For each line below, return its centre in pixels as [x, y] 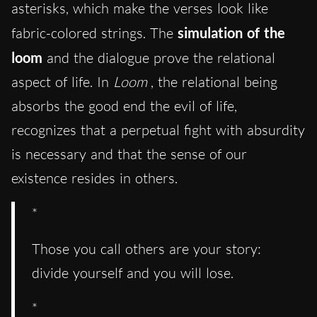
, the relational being [214, 82]
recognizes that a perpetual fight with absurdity [158, 130]
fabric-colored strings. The [94, 33]
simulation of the [231, 33]
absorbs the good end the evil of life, [124, 106]
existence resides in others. [94, 178]
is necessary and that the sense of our [129, 154]
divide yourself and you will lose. [133, 273]
